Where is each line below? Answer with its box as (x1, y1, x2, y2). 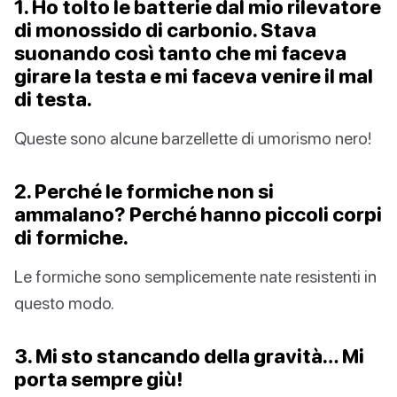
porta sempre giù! (14, 367, 183, 392)
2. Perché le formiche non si (14, 179, 274, 204)
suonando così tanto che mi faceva (14, 41, 346, 66)
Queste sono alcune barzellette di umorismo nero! (14, 128, 371, 149)
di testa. (14, 87, 92, 112)
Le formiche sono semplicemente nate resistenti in (14, 266, 377, 287)
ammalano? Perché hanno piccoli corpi (14, 202, 382, 227)
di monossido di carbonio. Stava (14, 18, 316, 43)
